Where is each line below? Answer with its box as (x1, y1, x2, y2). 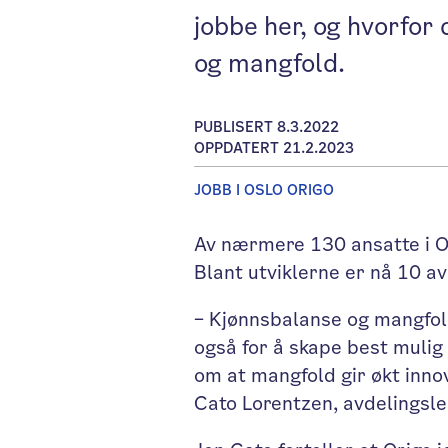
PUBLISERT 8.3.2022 (194, 117, 340, 138)
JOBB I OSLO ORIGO (194, 179, 335, 200)
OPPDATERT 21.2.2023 (194, 138, 355, 159)
